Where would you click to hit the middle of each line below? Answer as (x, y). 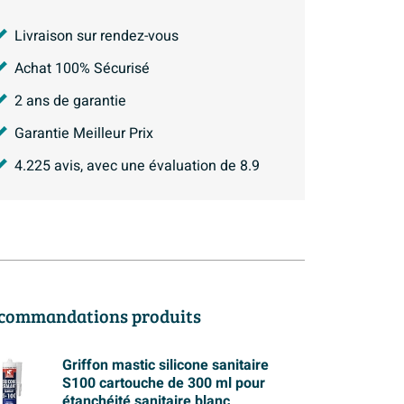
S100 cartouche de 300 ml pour (163, 384)
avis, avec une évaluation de (145, 166)
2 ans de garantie (70, 101)
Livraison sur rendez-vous (96, 37)
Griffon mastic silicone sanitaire (165, 366)
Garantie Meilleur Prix (84, 134)
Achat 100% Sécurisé (82, 69)
